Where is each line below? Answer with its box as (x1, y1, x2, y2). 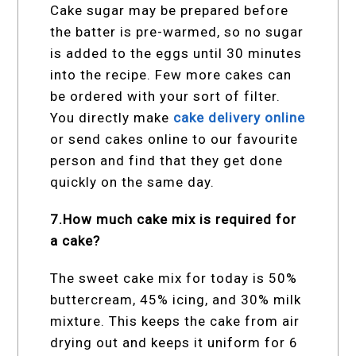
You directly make (50, 110, 174, 126)
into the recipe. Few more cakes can (50, 67, 292, 83)
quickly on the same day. (50, 174, 219, 191)
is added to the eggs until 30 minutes (50, 45, 303, 62)
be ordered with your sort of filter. (50, 88, 281, 105)
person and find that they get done (50, 153, 284, 169)
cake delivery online (173, 110, 306, 126)
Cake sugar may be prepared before (50, 2, 289, 19)
